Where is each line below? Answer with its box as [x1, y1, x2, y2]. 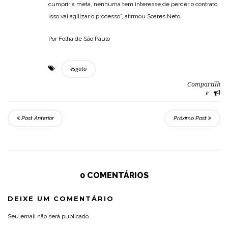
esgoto [70, 66, 87, 73]
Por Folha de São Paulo [48, 35, 110, 43]
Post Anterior [20, 115, 54, 122]
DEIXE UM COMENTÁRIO [8, 194, 114, 203]
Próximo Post [174, 115, 208, 122]
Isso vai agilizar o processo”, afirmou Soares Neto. [48, 13, 182, 20]
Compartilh [187, 81, 220, 89]
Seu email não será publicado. [8, 213, 90, 220]
